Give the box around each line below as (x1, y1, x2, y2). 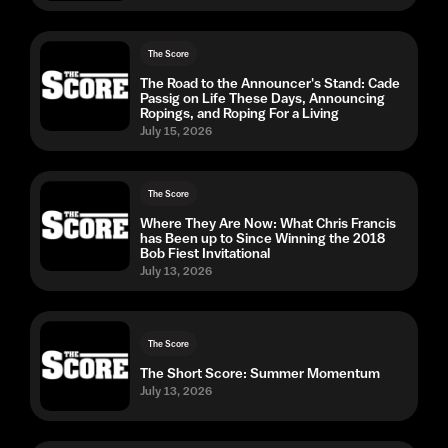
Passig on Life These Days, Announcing (140, 90, 385, 106)
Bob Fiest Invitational (140, 245, 270, 261)
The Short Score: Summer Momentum (140, 365, 380, 381)
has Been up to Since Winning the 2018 (140, 230, 385, 246)
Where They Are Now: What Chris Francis (140, 215, 396, 231)
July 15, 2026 (140, 124, 212, 138)
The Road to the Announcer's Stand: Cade (140, 75, 400, 91)
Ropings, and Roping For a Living (140, 105, 339, 121)
